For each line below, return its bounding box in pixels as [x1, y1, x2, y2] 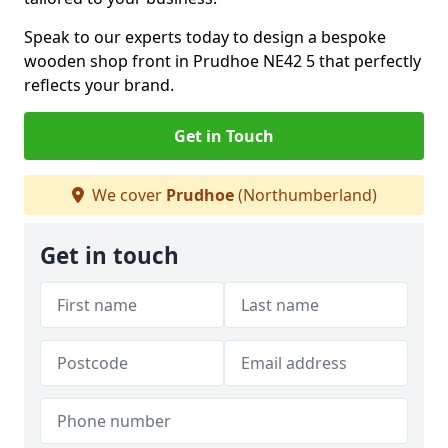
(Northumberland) [233, 184, 377, 206]
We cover [87, 184, 166, 206]
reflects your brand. [24, 74, 174, 96]
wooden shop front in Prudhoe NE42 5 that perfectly [24, 50, 421, 72]
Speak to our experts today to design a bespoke [24, 26, 386, 48]
